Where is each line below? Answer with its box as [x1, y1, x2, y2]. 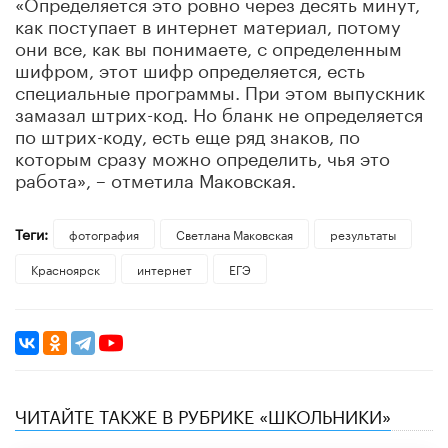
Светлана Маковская [175, 223, 293, 243]
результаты [329, 223, 396, 243]
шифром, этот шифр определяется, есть [15, 53, 365, 82]
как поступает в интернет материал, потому [15, 9, 401, 38]
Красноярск [31, 258, 100, 278]
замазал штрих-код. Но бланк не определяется [15, 97, 423, 126]
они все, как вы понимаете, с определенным [15, 31, 402, 60]
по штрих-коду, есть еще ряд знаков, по [15, 119, 360, 148]
